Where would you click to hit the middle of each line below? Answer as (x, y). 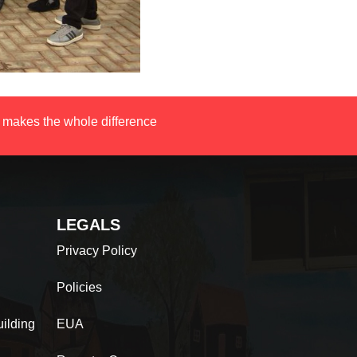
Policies (79, 288)
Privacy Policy (97, 251)
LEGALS (88, 225)
